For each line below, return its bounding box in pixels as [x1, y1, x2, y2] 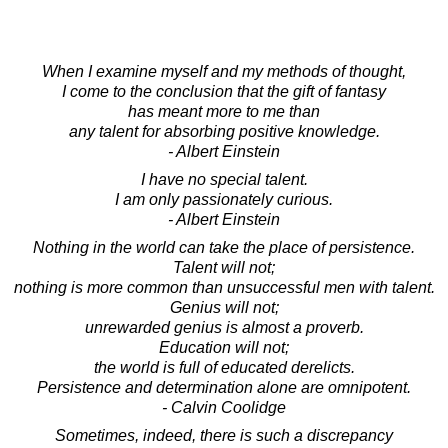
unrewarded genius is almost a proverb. [84, 319, 364, 337]
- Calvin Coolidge [162, 399, 286, 417]
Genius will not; [169, 299, 279, 317]
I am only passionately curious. [115, 191, 333, 209]
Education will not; [159, 339, 289, 357]
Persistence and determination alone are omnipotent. [37, 379, 411, 397]
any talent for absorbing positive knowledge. [68, 123, 380, 141]
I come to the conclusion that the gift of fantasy [62, 83, 386, 101]
